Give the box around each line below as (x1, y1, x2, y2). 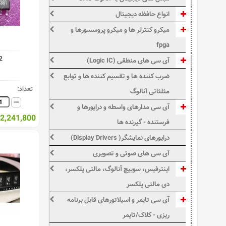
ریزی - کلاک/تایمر (123, 209, 170, 220)
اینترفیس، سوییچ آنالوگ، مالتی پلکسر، (65, 163, 170, 175)
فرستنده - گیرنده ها (117, 117, 170, 128)
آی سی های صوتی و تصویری (93, 148, 170, 159)
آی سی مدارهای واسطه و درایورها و (77, 101, 170, 112)
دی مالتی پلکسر (127, 179, 170, 190)
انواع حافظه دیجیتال (116, 9, 170, 20)
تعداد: (17, 84, 33, 94)
